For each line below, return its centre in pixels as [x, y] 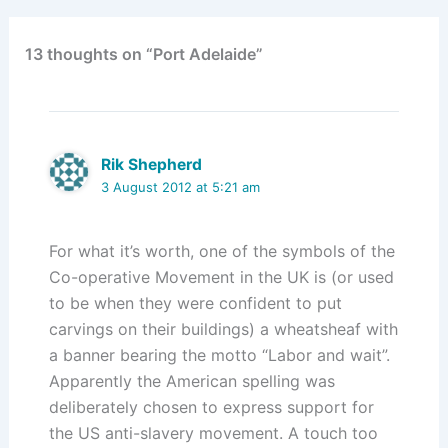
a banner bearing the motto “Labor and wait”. [219, 355]
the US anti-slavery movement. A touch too [213, 433]
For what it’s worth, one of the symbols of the [221, 251]
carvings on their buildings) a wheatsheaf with [223, 329]
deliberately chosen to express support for [211, 407]
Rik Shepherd [152, 165]
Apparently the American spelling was [191, 381]
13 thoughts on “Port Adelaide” [143, 54]
